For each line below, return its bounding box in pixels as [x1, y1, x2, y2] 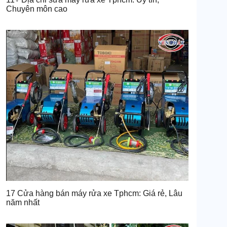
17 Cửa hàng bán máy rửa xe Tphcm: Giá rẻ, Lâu [6, 188, 182, 198]
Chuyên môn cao [6, 4, 67, 13]
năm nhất [6, 198, 40, 207]
